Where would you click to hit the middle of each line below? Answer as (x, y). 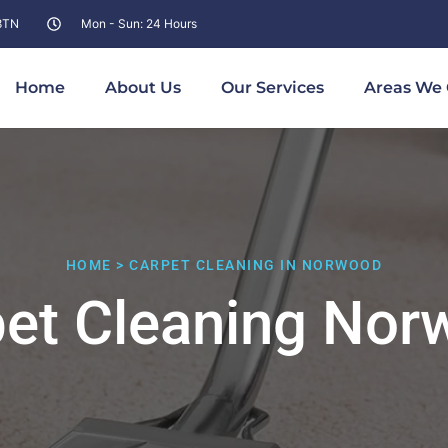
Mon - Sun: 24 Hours (138, 23)
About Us (143, 87)
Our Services (272, 87)
